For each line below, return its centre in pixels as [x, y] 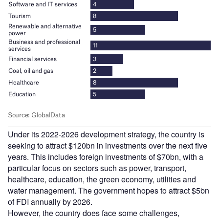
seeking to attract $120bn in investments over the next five [108, 145]
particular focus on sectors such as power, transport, [97, 168]
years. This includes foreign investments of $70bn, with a [106, 156]
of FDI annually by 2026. [50, 201]
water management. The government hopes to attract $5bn [109, 190]
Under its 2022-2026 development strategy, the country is [106, 134]
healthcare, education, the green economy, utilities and [102, 179]
